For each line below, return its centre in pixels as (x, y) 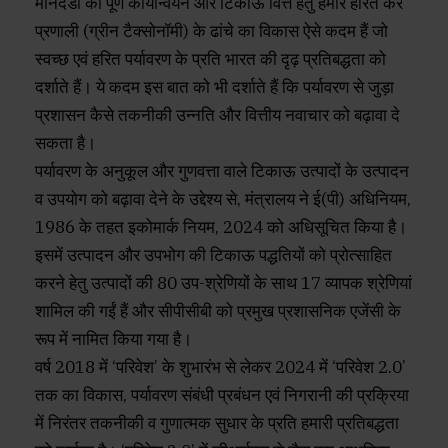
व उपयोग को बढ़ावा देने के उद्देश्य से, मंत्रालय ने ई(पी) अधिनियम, (223, 199)
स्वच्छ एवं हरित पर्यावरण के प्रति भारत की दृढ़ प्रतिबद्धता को (210, 59)
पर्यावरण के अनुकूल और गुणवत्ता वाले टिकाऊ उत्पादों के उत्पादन (222, 171)
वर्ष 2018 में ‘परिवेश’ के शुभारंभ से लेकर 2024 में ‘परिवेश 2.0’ (220, 367)
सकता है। (65, 143)
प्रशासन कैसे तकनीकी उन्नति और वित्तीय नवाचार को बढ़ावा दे (217, 115)
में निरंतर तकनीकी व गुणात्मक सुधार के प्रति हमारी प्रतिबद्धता (217, 423)
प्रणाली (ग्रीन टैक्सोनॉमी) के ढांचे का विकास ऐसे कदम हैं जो (211, 31)
